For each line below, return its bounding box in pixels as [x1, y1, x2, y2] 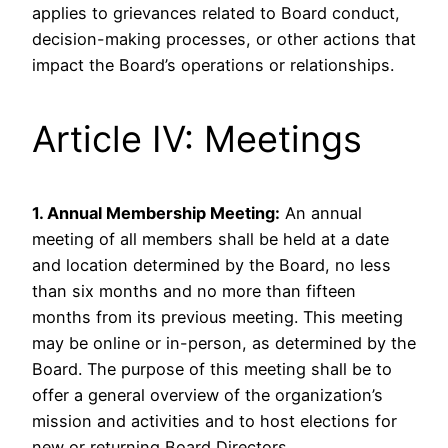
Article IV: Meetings [32, 116, 362, 161]
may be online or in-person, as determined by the [32, 332, 416, 353]
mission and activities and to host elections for [32, 410, 397, 431]
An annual [280, 202, 362, 223]
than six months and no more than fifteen [32, 280, 356, 301]
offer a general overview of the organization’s [32, 384, 383, 405]
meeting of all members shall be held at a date [32, 228, 389, 249]
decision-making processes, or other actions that [32, 28, 416, 49]
